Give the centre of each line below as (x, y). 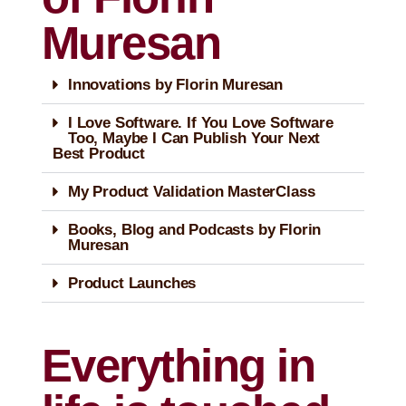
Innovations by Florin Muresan (176, 84)
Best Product (99, 153)
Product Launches (132, 283)
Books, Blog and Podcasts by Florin (195, 229)
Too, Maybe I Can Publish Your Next (194, 138)
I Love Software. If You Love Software (201, 122)
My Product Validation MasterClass (192, 191)
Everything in (179, 365)
